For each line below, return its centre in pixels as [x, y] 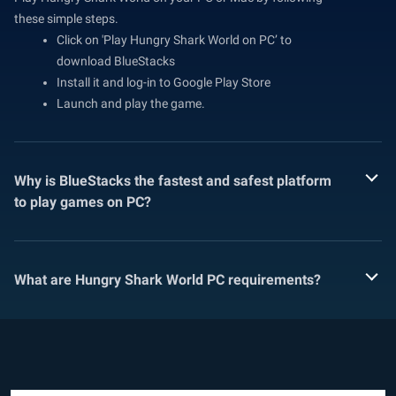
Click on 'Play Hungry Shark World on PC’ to [174, 40]
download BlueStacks [116, 61]
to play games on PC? [83, 202]
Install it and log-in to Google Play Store [164, 83]
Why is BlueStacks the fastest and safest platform [173, 181]
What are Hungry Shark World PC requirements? [168, 280]
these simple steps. [66, 19]
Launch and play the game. [131, 104]
